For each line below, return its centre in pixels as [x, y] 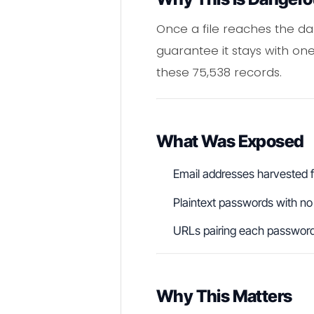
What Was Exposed [230, 142]
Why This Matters [224, 296]
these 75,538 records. [219, 72]
